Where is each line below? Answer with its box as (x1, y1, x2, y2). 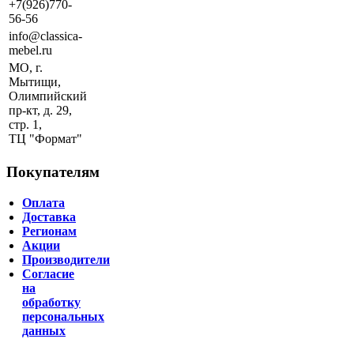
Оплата (22, 195, 65, 209)
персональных (22, 309, 104, 323)
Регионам (22, 224, 77, 238)
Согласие (22, 266, 74, 281)
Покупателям (6, 163, 100, 180)
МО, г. (9, 61, 43, 75)
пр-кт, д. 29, (9, 104, 72, 118)
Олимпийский (9, 89, 87, 104)
